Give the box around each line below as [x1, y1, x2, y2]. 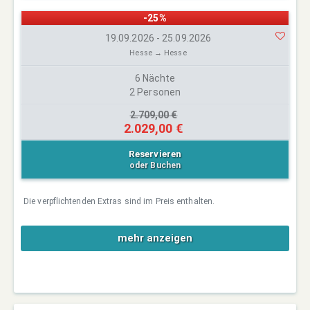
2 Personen [129, 86, 181, 98]
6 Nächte [134, 72, 176, 84]
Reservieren [128, 147, 182, 159]
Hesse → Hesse [129, 48, 187, 57]
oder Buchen [129, 160, 181, 170]
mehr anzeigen [118, 231, 192, 244]
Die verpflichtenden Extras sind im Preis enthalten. [24, 196, 215, 206]
